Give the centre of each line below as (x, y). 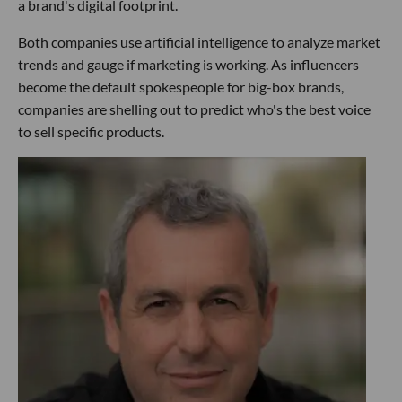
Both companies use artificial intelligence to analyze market (199, 41)
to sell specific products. (91, 131)
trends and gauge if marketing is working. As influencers (188, 64)
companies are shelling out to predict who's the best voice (194, 109)
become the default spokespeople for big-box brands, (181, 86)
